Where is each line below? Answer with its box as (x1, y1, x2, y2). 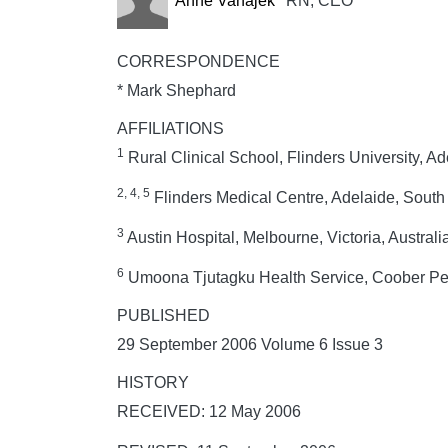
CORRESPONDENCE (117, 52, 280, 70)
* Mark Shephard (117, 81, 236, 99)
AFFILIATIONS (117, 119, 224, 137)
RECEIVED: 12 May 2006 (117, 402, 301, 420)
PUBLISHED (117, 306, 210, 324)
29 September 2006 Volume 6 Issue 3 (117, 335, 383, 353)
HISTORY (117, 373, 189, 391)
